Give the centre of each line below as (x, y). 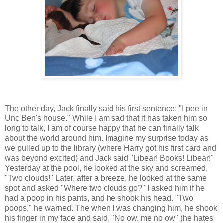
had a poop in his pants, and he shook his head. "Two (99, 198)
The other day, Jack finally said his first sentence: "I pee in (106, 108)
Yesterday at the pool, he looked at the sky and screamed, (106, 168)
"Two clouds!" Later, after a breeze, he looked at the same (106, 178)
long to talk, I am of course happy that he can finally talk (102, 128)
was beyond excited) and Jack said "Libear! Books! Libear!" (109, 158)
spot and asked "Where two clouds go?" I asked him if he (105, 188)
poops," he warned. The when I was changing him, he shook (111, 208)
